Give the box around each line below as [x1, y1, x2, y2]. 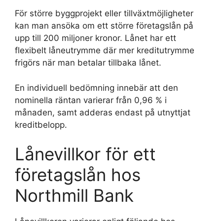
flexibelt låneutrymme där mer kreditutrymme [15, 45, 194, 55]
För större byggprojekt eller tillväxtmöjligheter [15, 8, 193, 18]
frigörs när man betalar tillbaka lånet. [15, 58, 161, 68]
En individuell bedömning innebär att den [15, 82, 178, 93]
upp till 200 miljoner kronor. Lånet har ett [15, 33, 176, 43]
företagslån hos [15, 164, 141, 185]
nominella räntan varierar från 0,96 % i [15, 95, 167, 105]
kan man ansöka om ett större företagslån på [15, 21, 193, 31]
